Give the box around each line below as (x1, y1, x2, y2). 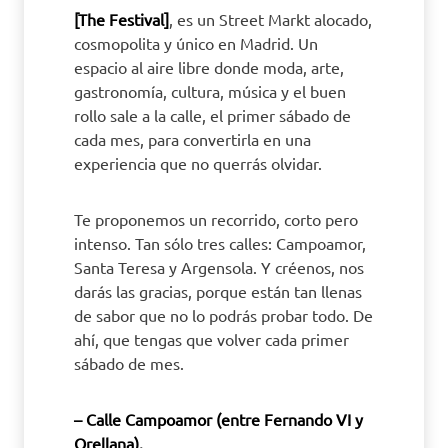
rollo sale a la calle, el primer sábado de (74, 105, 351, 125)
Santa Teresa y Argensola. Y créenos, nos (74, 257, 364, 277)
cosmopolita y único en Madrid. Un (74, 33, 318, 53)
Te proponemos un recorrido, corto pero (74, 209, 358, 229)
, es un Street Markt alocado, (169, 9, 372, 29)
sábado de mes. (74, 353, 184, 373)
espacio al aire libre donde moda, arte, (74, 57, 344, 77)
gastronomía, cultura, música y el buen (74, 81, 346, 101)
